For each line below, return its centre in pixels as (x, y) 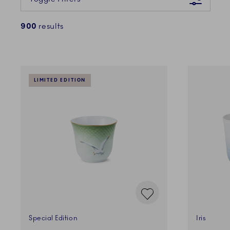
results (51, 26)
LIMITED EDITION (60, 81)
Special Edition (53, 218)
